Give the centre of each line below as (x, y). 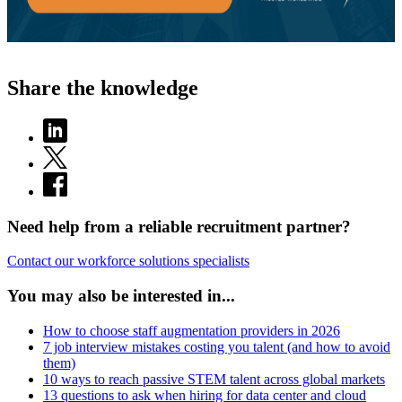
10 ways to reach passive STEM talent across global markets (214, 379)
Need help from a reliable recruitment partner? (179, 226)
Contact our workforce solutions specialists (128, 261)
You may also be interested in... (121, 296)
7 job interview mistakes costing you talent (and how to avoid (217, 346)
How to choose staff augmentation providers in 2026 (192, 330)
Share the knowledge (103, 87)
